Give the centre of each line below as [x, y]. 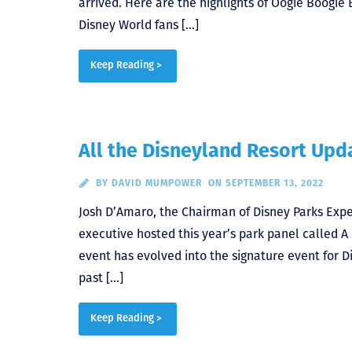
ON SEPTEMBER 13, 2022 [266, 183]
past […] [101, 278]
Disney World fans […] [139, 25]
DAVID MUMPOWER [156, 183]
